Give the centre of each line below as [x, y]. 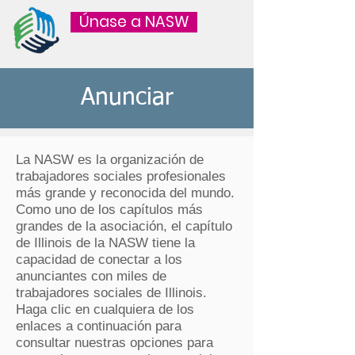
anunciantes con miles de [91, 276]
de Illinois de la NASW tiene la [105, 243]
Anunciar [127, 98]
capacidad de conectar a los [99, 260]
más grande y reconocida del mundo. [125, 193]
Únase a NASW [134, 22]
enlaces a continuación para [99, 326]
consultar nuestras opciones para [115, 343]
